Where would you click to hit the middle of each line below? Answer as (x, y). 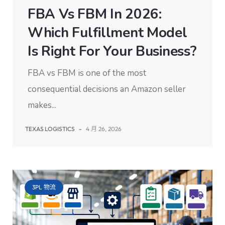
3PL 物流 (44, 187)
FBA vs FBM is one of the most (87, 73)
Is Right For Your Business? (112, 51)
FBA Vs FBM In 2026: (95, 14)
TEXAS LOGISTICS (50, 129)
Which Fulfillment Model (107, 33)
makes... (42, 105)
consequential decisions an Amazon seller (107, 89)
